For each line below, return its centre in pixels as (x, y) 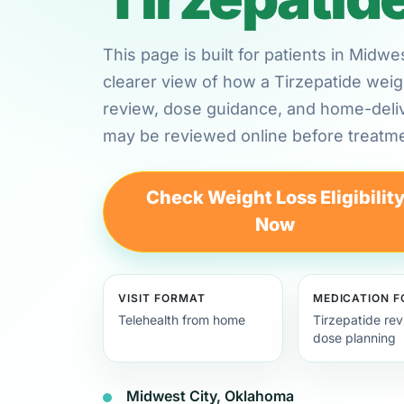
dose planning (354, 337)
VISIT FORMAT (162, 298)
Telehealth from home (182, 319)
